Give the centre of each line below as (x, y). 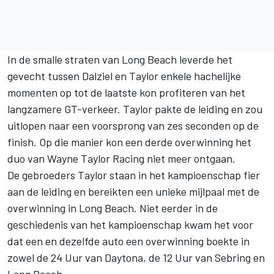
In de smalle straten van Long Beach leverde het (120, 60)
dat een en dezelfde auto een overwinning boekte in (128, 241)
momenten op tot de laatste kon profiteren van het (126, 93)
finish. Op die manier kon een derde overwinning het (129, 142)
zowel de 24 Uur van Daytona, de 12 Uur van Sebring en (136, 258)
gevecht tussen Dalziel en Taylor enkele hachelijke (124, 76)
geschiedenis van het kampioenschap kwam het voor (130, 225)
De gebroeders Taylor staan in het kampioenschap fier (134, 175)
